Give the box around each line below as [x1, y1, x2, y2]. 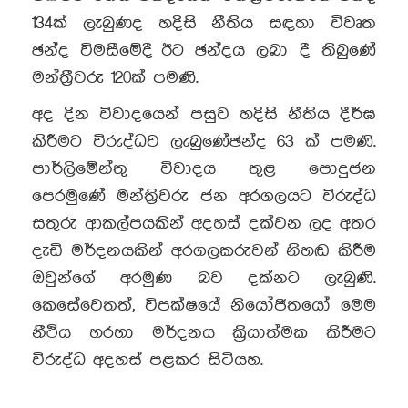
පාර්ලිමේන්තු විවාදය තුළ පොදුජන [32, 159, 376, 178]
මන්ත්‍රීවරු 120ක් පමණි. [32, 68, 199, 87]
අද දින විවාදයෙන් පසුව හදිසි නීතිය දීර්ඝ [32, 105, 376, 124]
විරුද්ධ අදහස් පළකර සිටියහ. [32, 351, 263, 370]
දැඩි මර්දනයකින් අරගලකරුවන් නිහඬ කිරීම [32, 241, 376, 260]
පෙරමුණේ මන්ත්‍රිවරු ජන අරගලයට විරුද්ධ [32, 187, 376, 206]
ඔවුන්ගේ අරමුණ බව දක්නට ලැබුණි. [32, 269, 376, 288]
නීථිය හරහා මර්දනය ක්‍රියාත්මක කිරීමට [32, 323, 376, 342]
